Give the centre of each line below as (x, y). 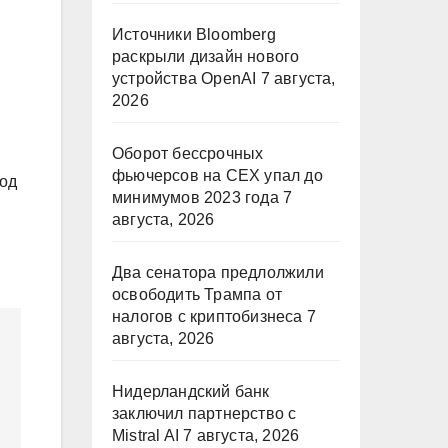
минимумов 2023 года (195, 197)
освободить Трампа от (197, 294)
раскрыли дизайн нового (206, 56)
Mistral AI (145, 435)
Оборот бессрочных (188, 153)
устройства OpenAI (184, 78)
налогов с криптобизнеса (207, 316)
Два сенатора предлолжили (218, 272)
